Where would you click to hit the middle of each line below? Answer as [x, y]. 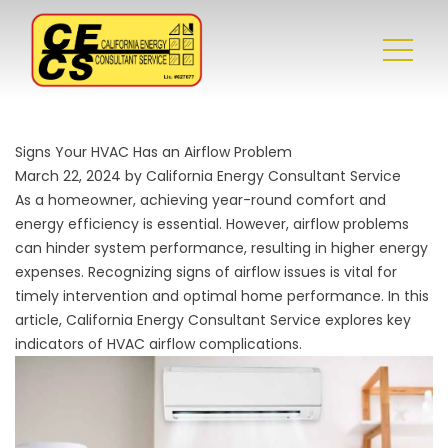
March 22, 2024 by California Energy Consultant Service [208, 176]
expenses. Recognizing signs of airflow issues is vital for [206, 272]
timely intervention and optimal [128, 296]
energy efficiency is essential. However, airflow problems [212, 224]
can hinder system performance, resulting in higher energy [221, 248]
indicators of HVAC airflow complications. [160, 344]
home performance [311, 296]
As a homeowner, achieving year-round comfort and [200, 200]
